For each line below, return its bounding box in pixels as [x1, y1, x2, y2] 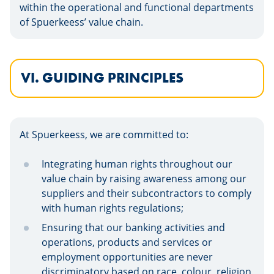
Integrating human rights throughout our [42, 157, 232, 171]
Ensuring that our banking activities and [42, 221, 225, 234]
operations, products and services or [42, 235, 212, 249]
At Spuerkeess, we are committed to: [20, 128, 188, 141]
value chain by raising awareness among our [42, 172, 246, 185]
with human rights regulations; [42, 201, 183, 215]
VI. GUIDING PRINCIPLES [21, 69, 183, 87]
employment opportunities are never [42, 250, 213, 264]
